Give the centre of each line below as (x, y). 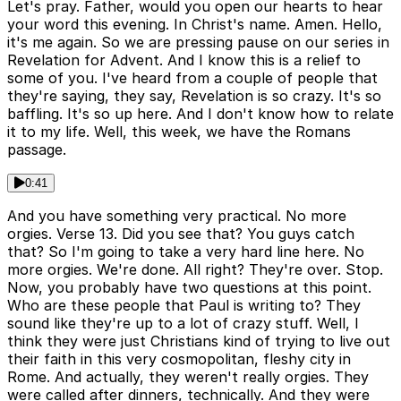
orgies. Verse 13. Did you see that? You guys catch (181, 234)
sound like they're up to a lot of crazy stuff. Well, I (183, 324)
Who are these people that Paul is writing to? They (184, 306)
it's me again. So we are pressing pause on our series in (198, 43)
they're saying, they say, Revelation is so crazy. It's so (194, 96)
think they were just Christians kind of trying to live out (199, 341)
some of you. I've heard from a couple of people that (192, 78)
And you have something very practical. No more (177, 216)
